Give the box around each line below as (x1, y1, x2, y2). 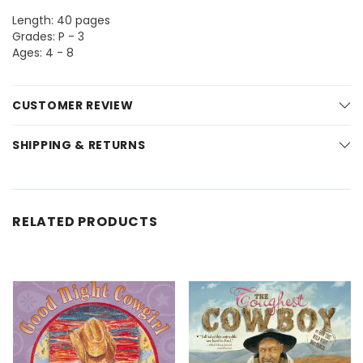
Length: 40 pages (12, 12, 110, 29)
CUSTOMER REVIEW (12, 97, 134, 114)
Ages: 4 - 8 (12, 45, 74, 62)
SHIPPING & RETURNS (12, 137, 146, 154)
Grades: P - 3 (12, 28, 84, 45)
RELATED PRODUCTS (12, 212, 158, 232)
